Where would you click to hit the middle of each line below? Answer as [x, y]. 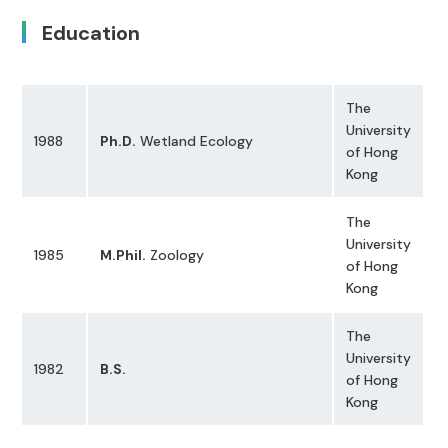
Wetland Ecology [195, 141]
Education [91, 32]
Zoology [175, 255]
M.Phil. [123, 255]
